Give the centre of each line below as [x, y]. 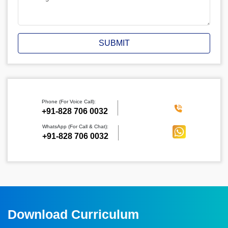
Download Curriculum [73, 215]
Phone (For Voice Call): [68, 102]
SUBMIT [114, 43]
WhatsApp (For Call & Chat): [75, 127]
